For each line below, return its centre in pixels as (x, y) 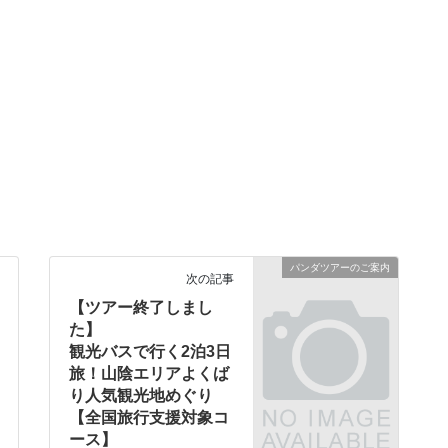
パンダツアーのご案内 (340, 267)
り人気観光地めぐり (141, 395)
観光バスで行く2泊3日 (150, 351)
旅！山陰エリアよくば (149, 373)
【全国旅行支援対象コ (149, 417)
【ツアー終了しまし (141, 307)
